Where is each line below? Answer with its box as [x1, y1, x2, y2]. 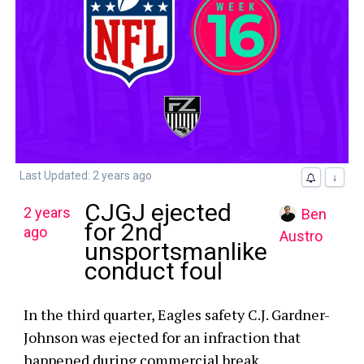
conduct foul [84, 256, 223, 285]
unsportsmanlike [84, 236, 267, 266]
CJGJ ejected [84, 197, 232, 227]
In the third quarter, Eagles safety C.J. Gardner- [23, 304, 330, 324]
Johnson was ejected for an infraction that [23, 327, 301, 347]
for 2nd [84, 217, 162, 246]
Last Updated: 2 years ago [19, 168, 152, 182]
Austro [279, 227, 323, 245]
